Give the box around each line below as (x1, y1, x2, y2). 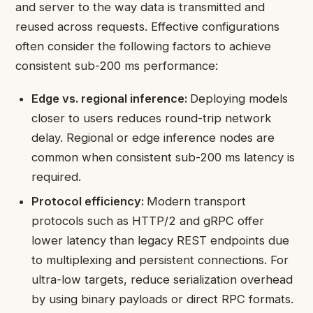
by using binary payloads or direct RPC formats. (31, 292, 294, 307)
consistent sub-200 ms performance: (15, 59, 218, 73)
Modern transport (147, 194, 247, 209)
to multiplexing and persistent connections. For (31, 253, 289, 268)
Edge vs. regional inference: (31, 91, 191, 105)
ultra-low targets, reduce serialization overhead (31, 272, 293, 287)
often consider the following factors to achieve (15, 39, 271, 54)
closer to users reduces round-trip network (31, 110, 272, 125)
